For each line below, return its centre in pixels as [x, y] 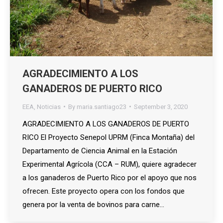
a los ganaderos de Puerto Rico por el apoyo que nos [110, 177]
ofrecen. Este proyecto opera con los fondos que [104, 191]
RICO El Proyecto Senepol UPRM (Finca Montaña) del [109, 137]
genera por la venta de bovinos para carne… [93, 204]
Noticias [49, 107]
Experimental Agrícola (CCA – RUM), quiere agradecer [110, 164]
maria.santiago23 [102, 107]
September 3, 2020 [161, 107]
